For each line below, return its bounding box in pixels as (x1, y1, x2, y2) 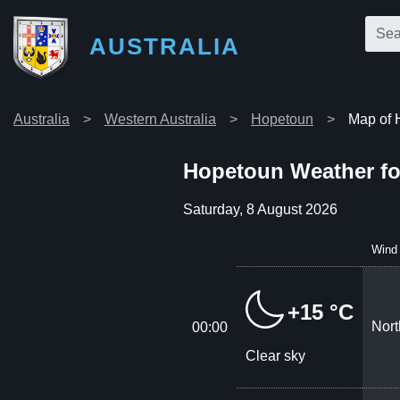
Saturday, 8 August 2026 (183, 201, 338, 217)
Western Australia (104, 112, 216, 127)
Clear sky (246, 347, 306, 363)
